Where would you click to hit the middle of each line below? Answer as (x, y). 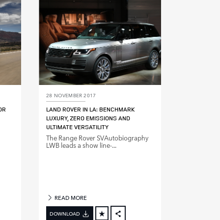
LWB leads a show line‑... (81, 145)
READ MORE (70, 198)
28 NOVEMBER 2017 (71, 95)
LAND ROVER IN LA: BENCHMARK (90, 110)
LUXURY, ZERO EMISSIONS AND (88, 118)
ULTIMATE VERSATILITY (77, 127)
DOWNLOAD (65, 213)
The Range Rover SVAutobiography (97, 138)
